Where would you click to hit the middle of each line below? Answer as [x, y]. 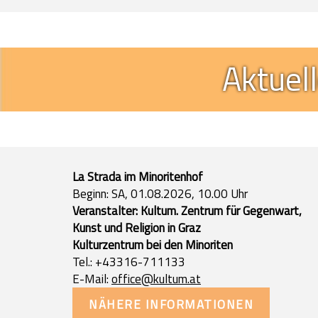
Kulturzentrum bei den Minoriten [153, 245]
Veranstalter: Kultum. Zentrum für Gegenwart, [187, 210]
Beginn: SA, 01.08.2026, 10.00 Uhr [160, 193]
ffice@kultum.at [159, 279]
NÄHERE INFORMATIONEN [171, 304]
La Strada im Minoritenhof [138, 176]
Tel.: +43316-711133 [129, 262]
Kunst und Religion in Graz [137, 227]
